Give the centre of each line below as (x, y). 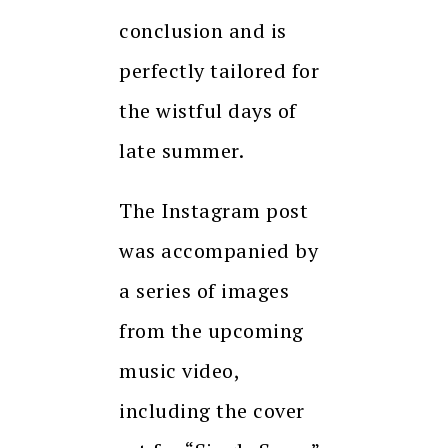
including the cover (212, 411)
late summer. (181, 151)
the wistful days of (208, 111)
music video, (179, 371)
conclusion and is (203, 31)
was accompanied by (218, 251)
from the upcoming (211, 331)
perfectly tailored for (219, 71)
